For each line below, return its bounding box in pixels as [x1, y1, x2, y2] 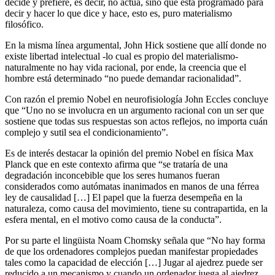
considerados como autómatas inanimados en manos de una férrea [5, 180, 259, 192]
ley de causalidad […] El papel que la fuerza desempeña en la [5, 192, 242, 203]
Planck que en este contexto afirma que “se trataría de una [5, 158, 228, 169]
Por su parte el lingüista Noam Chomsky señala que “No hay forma [5, 234, 265, 246]
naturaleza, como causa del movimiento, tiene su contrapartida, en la [5, 203, 268, 214]
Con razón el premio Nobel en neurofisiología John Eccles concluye [5, 93, 268, 104]
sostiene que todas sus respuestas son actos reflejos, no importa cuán [5, 115, 268, 126]
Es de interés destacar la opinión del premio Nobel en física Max [5, 147, 254, 158]
